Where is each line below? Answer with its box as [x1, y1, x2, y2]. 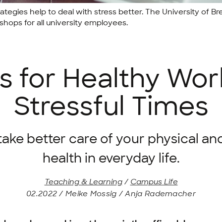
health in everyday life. [42, 150, 180, 167]
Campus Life [130, 177, 178, 187]
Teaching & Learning [44, 177, 122, 187]
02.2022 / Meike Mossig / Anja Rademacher [26, 189, 196, 199]
